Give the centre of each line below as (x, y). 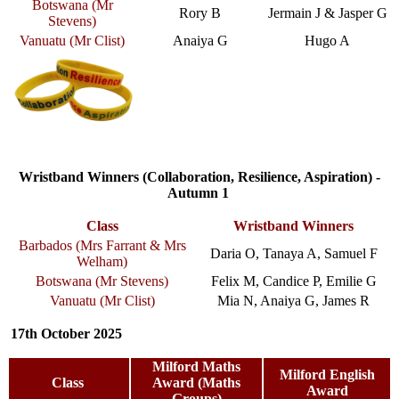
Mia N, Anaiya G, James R (293, 300)
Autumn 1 (198, 192)
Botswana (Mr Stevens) (102, 281)
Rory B (200, 12)
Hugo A (327, 40)
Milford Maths (196, 366)
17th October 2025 (66, 333)
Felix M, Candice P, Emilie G (293, 281)
